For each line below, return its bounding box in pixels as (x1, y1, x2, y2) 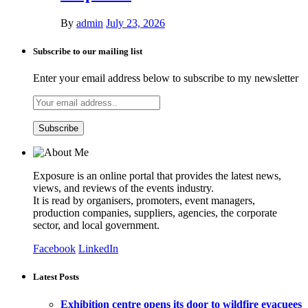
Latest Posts (33, 272, 79, 283)
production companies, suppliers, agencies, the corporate (33, 207, 277, 219)
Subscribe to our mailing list (33, 46, 142, 57)
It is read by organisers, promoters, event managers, (33, 195, 255, 207)
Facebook (33, 243, 76, 255)
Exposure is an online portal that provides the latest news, (33, 170, 281, 182)
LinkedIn (78, 243, 118, 255)
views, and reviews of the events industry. (33, 182, 214, 195)
